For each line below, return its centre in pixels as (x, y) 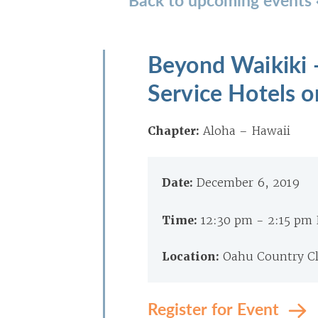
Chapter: (174, 131)
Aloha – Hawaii (247, 131)
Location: (192, 257)
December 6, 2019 (248, 182)
